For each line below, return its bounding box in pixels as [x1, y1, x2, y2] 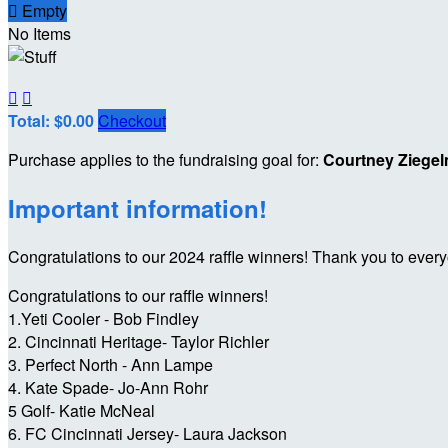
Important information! [8, 191, 267, 226]
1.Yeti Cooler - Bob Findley [8, 307, 199, 331]
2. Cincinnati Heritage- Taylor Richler [8, 330, 269, 354]
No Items [8, 21, 71, 45]
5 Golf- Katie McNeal [8, 399, 155, 423]
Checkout [98, 109, 166, 133]
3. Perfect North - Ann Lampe [8, 353, 213, 377]
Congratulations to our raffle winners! [8, 284, 272, 308]
